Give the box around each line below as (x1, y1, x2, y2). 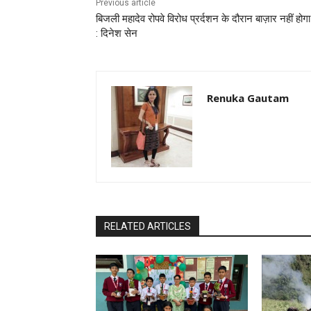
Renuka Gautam (207, 91, 289, 106)
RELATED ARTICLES (104, 221, 191, 233)
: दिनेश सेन (96, 27, 140, 40)
